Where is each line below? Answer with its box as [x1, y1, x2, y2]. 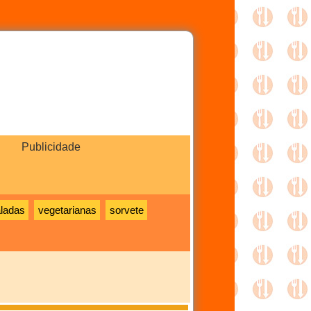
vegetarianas [37, 204, 96, 216]
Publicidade [21, 141, 81, 153]
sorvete [109, 204, 144, 216]
